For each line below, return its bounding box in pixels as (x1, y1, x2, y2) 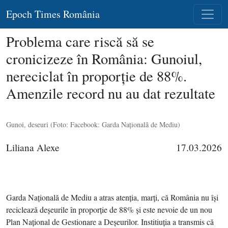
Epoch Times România (6, 7, 100, 21)
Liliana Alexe (6, 141, 60, 154)
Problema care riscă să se (6, 32, 154, 51)
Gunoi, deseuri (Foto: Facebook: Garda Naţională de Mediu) (6, 120, 180, 129)
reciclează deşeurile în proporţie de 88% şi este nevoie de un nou (6, 204, 212, 215)
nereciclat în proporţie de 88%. (6, 66, 187, 85)
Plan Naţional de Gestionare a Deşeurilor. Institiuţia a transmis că (6, 216, 214, 227)
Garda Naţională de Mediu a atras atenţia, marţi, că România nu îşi (6, 192, 218, 203)
